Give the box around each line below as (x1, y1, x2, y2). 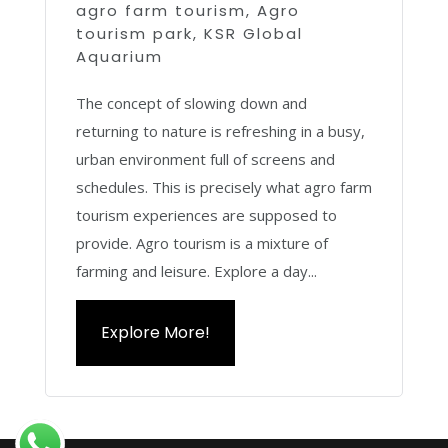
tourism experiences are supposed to (75, 205, 337, 225)
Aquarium (75, 46, 163, 67)
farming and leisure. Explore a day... (75, 261, 317, 281)
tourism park (75, 23, 193, 44)
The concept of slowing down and (75, 93, 307, 113)
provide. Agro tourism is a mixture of (75, 233, 328, 253)
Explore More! (100, 321, 210, 344)
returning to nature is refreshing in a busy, (75, 121, 365, 141)
